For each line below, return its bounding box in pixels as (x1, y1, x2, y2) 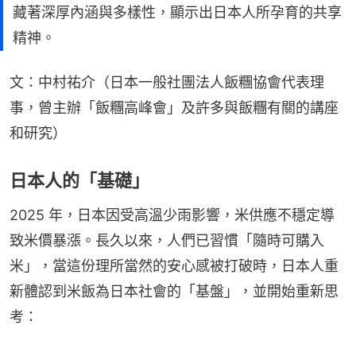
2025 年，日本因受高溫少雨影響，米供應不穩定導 (10, 207, 335, 224)
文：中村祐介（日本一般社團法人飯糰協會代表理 (10, 74, 324, 91)
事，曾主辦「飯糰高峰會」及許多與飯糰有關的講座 (10, 99, 339, 117)
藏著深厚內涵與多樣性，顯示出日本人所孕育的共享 (13, 4, 342, 21)
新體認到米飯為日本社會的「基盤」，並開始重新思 (10, 283, 339, 300)
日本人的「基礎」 (10, 170, 149, 192)
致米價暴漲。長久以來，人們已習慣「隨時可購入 (10, 232, 324, 250)
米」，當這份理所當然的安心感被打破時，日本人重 (10, 257, 339, 275)
